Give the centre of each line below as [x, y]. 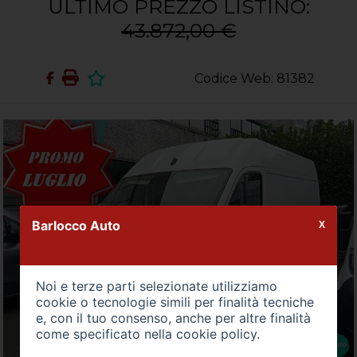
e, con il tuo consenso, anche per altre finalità [173, 318]
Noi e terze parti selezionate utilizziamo [156, 286]
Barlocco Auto [76, 226]
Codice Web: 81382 [254, 78]
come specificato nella [106, 334]
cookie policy [216, 334]
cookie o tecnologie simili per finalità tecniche [175, 302]
